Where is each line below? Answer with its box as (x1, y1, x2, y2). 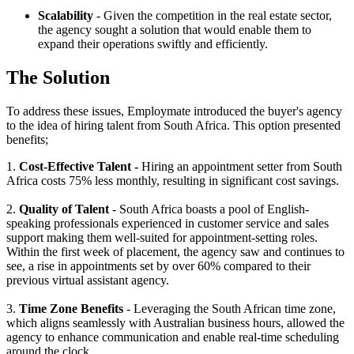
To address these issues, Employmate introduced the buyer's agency (6, 104, 342, 118)
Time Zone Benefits (19, 301, 126, 315)
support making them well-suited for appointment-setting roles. (6, 230, 318, 244)
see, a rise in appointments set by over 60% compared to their (6, 258, 311, 273)
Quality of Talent (19, 201, 112, 216)
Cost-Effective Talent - (19, 159, 138, 173)
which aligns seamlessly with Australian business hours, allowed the (6, 315, 345, 330)
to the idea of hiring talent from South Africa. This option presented (6, 118, 341, 132)
